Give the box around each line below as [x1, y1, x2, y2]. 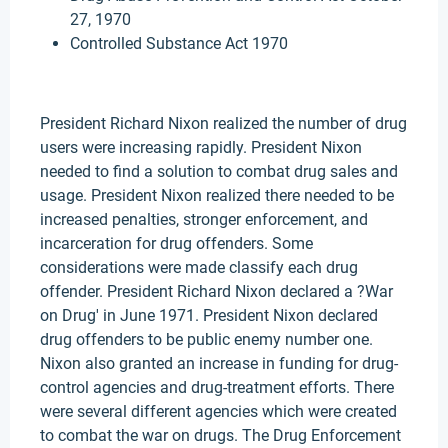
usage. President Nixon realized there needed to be [40, 186, 394, 205]
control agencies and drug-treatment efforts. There [40, 378, 394, 397]
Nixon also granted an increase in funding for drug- [40, 354, 398, 373]
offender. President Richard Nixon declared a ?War [40, 282, 393, 301]
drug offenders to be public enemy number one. [40, 330, 373, 349]
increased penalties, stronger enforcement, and [40, 210, 368, 229]
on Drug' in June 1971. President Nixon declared [40, 306, 378, 325]
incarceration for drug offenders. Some [40, 234, 313, 253]
